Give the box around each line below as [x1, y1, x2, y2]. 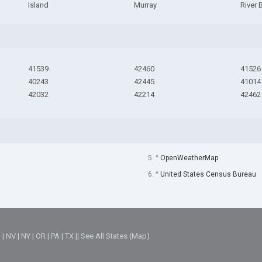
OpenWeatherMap [160, 153, 218, 162]
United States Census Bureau [160, 170, 256, 178]
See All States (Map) [81, 232, 150, 241]
